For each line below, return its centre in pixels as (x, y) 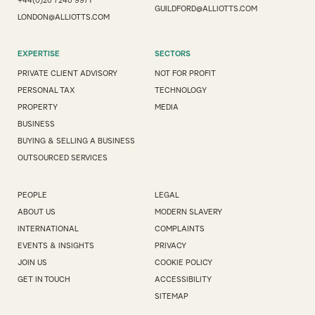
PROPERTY (38, 107)
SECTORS (172, 54)
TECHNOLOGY (180, 90)
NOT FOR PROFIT (185, 73)
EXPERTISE (39, 54)
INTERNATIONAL (48, 229)
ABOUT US (37, 212)
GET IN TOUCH (44, 279)
